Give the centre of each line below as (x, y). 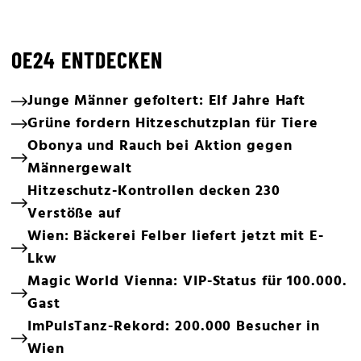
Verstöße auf (74, 214)
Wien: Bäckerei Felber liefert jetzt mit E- (176, 237)
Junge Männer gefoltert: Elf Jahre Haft (167, 101)
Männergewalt (80, 169)
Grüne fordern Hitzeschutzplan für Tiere (173, 124)
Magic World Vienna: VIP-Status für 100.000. (187, 282)
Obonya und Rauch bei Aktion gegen (160, 146)
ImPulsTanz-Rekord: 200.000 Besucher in (174, 327)
